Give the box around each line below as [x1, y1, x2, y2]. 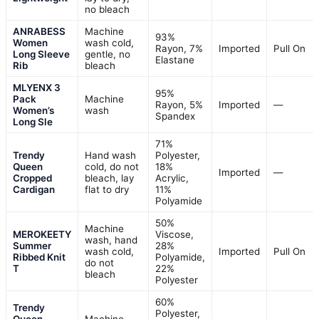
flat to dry [85, 184, 129, 196]
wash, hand [85, 234, 137, 246]
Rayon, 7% [155, 43, 203, 55]
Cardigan [13, 184, 55, 196]
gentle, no [85, 48, 130, 61]
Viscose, [155, 229, 194, 241]
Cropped [13, 172, 52, 184]
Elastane [155, 54, 194, 66]
